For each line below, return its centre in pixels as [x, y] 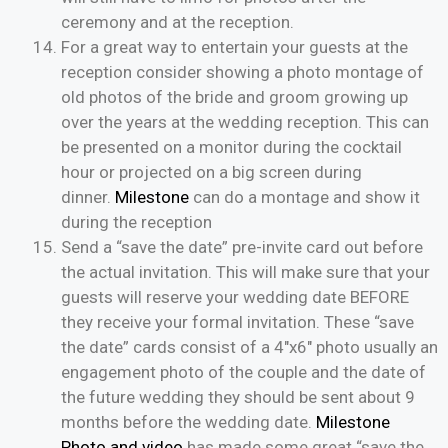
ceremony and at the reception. [177, 22]
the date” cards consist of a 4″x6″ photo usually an [249, 347]
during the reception [136, 222]
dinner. [88, 197]
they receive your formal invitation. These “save [237, 322]
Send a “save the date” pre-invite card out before [242, 247]
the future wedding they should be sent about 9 [238, 397]
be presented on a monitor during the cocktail [231, 147]
